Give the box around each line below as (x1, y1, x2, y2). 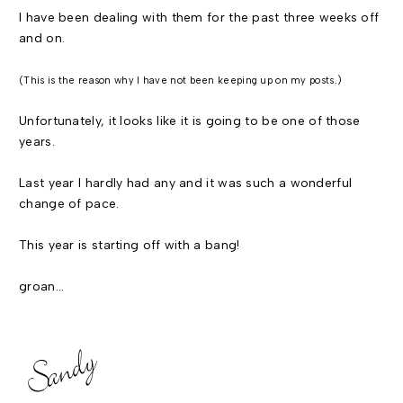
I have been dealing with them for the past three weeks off (19, 10, 380, 25)
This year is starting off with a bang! (19, 237, 240, 253)
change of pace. (19, 196, 120, 211)
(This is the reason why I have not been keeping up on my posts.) (19, 75, 343, 86)
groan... (19, 279, 65, 294)
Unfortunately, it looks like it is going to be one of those (19, 113, 361, 129)
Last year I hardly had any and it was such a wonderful (19, 175, 353, 191)
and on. (19, 31, 66, 46)
